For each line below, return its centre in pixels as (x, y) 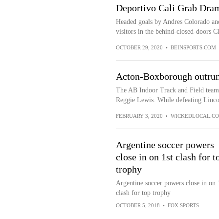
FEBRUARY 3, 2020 (139, 116)
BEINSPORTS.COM (193, 47)
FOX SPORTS (183, 205)
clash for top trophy (143, 193)
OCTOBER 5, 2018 (138, 205)
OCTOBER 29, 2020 (139, 47)
